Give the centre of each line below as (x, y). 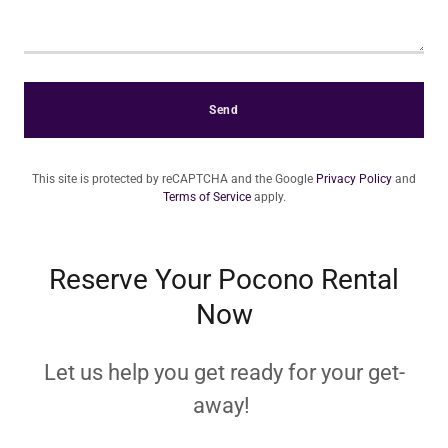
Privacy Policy (354, 179)
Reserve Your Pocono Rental (224, 279)
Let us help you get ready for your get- (224, 372)
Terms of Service (206, 197)
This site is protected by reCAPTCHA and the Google (174, 179)
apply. (268, 197)
